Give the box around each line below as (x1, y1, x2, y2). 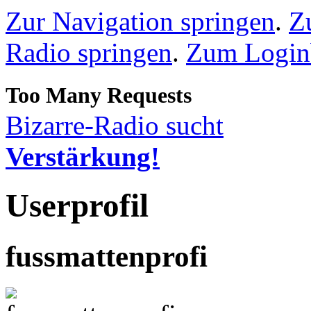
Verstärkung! (6, 142, 160, 171)
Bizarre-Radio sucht (6, 110, 224, 140)
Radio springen (6, 37, 172, 67)
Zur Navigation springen (6, 6, 275, 36)
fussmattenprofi (6, 239, 208, 273)
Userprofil (6, 187, 149, 224)
